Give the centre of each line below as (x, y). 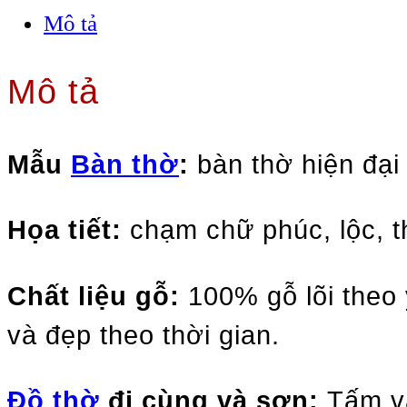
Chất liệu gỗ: (94, 296)
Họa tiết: (65, 230)
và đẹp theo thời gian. (144, 335)
